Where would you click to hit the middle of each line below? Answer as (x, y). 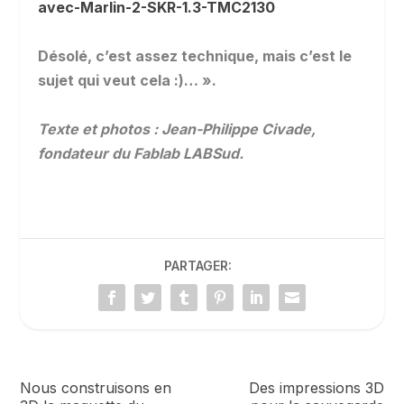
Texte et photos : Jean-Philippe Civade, (177, 129)
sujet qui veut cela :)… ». (128, 81)
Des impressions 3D (316, 388)
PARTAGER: (197, 266)
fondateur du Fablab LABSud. (141, 154)
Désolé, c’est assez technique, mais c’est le (195, 56)
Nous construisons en (96, 388)
